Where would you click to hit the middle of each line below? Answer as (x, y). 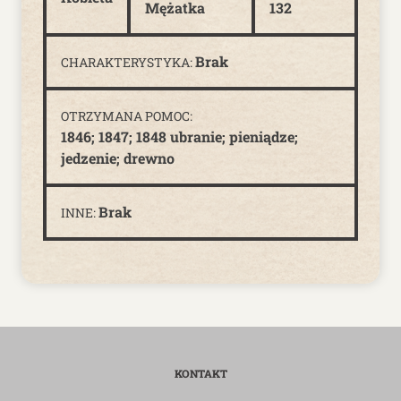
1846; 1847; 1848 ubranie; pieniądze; (179, 137)
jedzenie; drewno (118, 158)
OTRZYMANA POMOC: (127, 116)
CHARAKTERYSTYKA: (128, 62)
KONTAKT (200, 373)
